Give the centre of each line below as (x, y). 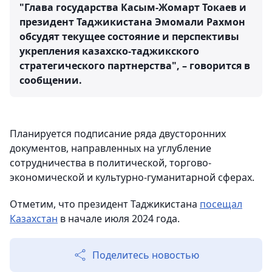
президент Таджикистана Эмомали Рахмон (132, 22)
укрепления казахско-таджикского (109, 51)
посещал (221, 204)
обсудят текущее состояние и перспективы (129, 36)
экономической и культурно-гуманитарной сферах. (132, 177)
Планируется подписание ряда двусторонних (118, 134)
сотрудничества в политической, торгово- (110, 163)
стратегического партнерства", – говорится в (135, 66)
